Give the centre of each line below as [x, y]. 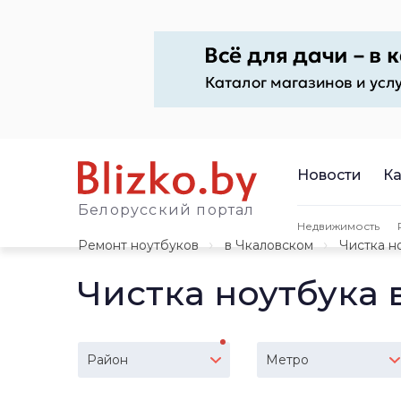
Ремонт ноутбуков [138, 245]
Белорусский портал [166, 210]
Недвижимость [338, 226]
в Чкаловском [269, 245]
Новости [329, 175]
